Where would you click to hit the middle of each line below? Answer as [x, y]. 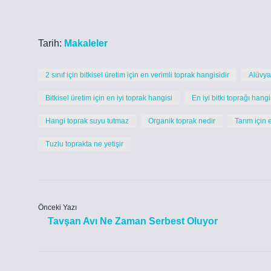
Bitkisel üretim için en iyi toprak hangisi [109, 98]
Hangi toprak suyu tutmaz [87, 121]
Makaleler [86, 43]
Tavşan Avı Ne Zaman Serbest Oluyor [133, 221]
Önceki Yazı [57, 207]
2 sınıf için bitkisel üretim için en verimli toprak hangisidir [137, 75]
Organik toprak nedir [182, 121]
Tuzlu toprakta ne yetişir [84, 144]
